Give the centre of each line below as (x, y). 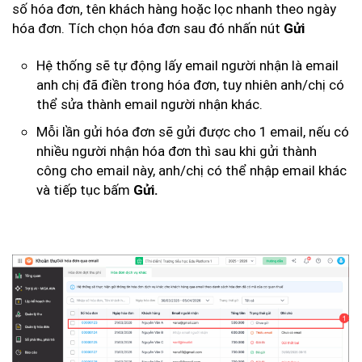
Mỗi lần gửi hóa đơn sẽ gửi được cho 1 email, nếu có (193, 131)
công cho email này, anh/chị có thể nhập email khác (192, 170)
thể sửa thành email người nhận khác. (149, 104)
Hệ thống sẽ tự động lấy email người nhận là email (187, 65)
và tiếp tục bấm (85, 189)
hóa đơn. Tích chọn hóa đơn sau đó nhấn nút (148, 28)
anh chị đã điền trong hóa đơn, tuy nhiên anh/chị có (190, 84)
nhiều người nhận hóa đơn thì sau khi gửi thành (177, 151)
